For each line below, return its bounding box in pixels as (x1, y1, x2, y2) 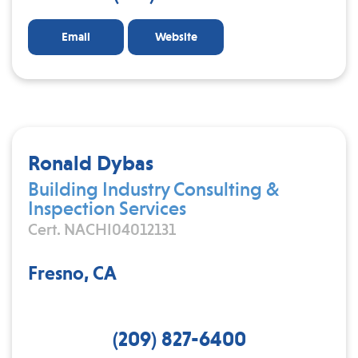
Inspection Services (28, 197, 186, 220)
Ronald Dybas (28, 150, 153, 175)
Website (154, 29, 197, 44)
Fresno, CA (28, 261, 117, 284)
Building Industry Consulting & (28, 177, 279, 201)
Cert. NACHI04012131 (28, 220, 176, 239)
